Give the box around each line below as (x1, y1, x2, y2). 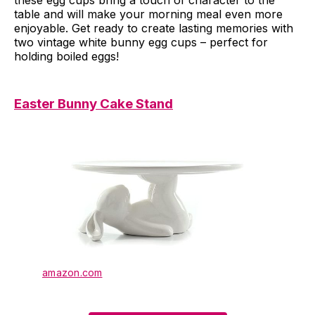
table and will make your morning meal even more (14, 6, 283, 21)
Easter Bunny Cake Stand (14, 95, 173, 112)
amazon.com (42, 266, 103, 279)
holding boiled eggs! (14, 49, 119, 63)
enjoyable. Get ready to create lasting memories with (14, 20, 293, 35)
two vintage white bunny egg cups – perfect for (14, 34, 268, 49)
